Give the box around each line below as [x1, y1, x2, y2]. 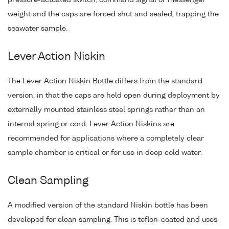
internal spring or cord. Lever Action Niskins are [8, 120, 174, 128]
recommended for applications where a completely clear [8, 134, 204, 142]
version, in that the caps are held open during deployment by [8, 91, 220, 99]
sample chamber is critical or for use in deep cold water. [8, 149, 202, 156]
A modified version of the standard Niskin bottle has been [8, 201, 208, 209]
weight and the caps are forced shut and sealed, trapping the [8, 10, 219, 18]
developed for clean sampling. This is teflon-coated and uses [8, 216, 217, 223]
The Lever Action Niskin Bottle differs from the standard [8, 77, 202, 85]
